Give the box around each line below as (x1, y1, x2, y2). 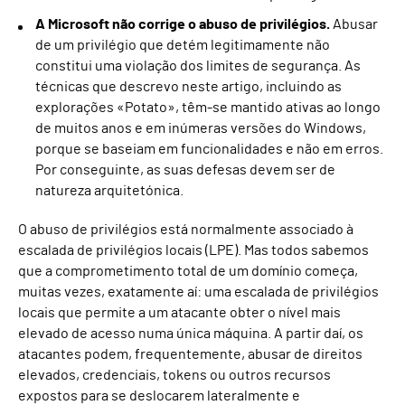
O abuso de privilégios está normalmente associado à (18, 222, 353, 237)
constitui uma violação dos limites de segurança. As (35, 59, 361, 73)
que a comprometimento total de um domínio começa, (18, 264, 358, 278)
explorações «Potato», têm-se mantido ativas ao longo (35, 100, 381, 115)
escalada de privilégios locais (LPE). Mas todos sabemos (18, 243, 369, 258)
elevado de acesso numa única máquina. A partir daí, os (18, 326, 363, 341)
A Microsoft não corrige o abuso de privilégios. (35, 17, 330, 32)
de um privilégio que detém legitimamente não (35, 38, 330, 52)
